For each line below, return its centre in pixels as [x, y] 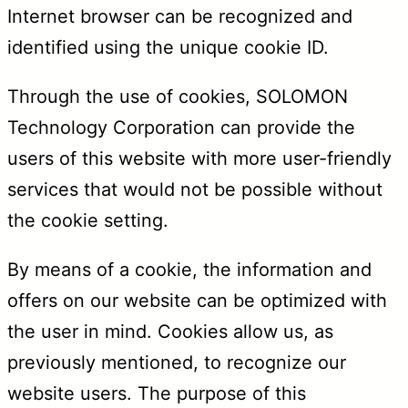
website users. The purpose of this [157, 394]
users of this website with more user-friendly [199, 159]
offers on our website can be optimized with [197, 301]
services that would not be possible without [195, 190]
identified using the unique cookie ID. [168, 48]
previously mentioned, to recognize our [177, 363]
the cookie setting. [88, 221]
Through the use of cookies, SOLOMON [178, 97]
